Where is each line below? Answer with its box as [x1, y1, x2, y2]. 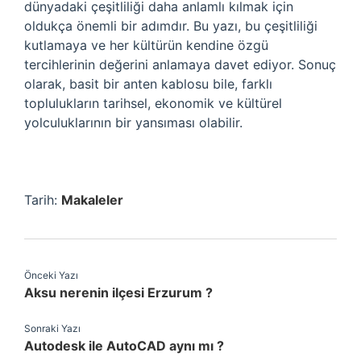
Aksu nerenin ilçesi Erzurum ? [24, 284, 213, 301]
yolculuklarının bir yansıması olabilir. [24, 114, 243, 131]
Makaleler [61, 192, 123, 208]
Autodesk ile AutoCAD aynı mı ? [24, 338, 224, 354]
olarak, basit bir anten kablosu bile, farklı [24, 76, 272, 92]
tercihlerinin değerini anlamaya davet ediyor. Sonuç [24, 56, 336, 73]
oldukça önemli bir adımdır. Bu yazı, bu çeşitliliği [24, 18, 317, 34]
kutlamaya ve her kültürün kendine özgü [24, 37, 268, 53]
